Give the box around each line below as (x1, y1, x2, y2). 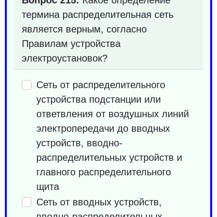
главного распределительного (36, 166, 171, 177)
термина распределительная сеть (22, 9, 173, 20)
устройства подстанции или (36, 93, 161, 105)
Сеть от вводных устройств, (36, 196, 162, 207)
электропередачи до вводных (36, 123, 170, 134)
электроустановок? (22, 52, 108, 63)
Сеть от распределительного (36, 79, 165, 90)
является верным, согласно (22, 23, 147, 34)
